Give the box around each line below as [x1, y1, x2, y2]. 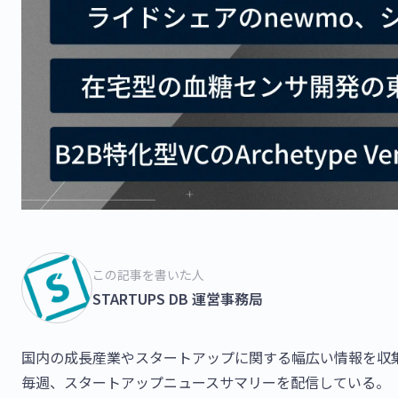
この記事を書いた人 [92, 266, 204, 284]
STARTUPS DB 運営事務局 [92, 288, 263, 310]
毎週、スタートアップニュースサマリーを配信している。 [21, 370, 390, 393]
